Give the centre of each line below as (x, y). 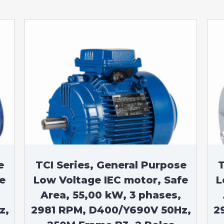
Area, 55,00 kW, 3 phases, (111, 195)
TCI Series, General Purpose (111, 165)
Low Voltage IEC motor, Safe (111, 180)
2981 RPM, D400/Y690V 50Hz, (111, 210)
